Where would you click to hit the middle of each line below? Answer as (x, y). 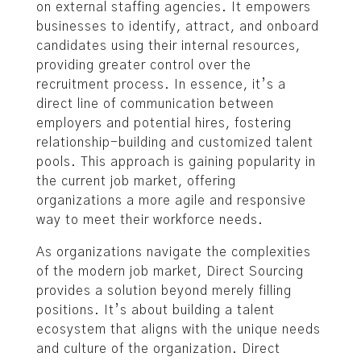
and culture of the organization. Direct (158, 349)
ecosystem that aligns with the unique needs (178, 330)
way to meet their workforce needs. (150, 220)
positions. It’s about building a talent (156, 310)
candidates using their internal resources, (168, 46)
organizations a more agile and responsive (171, 201)
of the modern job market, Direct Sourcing (170, 272)
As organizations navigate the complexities (174, 252)
